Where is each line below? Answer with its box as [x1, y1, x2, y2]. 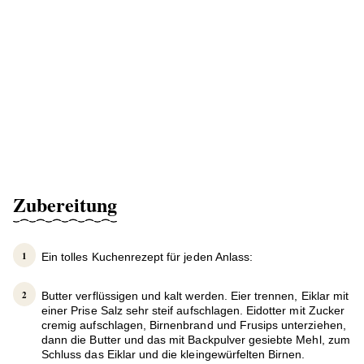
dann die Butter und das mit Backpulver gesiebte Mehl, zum [41, 332, 350, 346]
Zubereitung [13, 189, 117, 219]
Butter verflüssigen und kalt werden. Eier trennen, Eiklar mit [41, 288, 349, 302]
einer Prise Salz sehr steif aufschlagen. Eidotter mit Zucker [41, 303, 344, 317]
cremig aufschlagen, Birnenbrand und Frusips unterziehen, [41, 318, 346, 331]
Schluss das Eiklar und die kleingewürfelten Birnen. [41, 347, 305, 361]
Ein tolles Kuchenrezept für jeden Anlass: [41, 249, 253, 263]
